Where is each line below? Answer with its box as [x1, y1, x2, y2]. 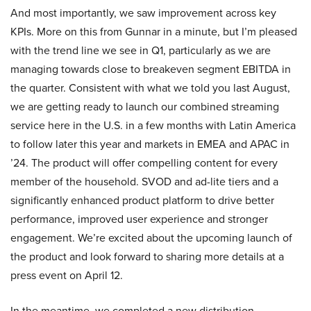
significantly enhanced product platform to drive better [10, 192, 274, 208]
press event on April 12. [10, 267, 123, 283]
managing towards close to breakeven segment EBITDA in [10, 61, 291, 77]
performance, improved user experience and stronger [10, 211, 268, 227]
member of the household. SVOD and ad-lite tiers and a [10, 174, 278, 190]
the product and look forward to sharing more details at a [10, 249, 284, 264]
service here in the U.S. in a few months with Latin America [10, 117, 296, 133]
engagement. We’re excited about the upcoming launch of [10, 230, 292, 246]
